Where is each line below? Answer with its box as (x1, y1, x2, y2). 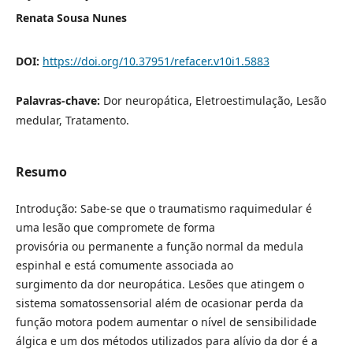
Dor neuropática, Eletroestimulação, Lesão (102, 92, 326, 108)
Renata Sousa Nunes (15, 9, 127, 25)
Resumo (15, 162, 67, 180)
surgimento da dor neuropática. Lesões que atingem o (15, 276, 304, 292)
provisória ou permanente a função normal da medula (15, 238, 303, 254)
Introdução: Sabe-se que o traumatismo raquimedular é (15, 200, 312, 216)
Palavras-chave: (15, 92, 103, 108)
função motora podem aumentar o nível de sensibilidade (15, 314, 317, 329)
